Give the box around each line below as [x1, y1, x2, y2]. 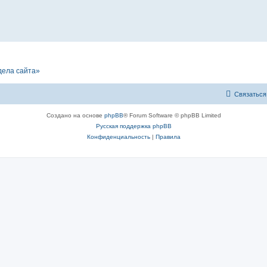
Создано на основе [46, 111, 104, 119]
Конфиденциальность [86, 133, 150, 140]
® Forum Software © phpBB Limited [123, 111, 221, 119]
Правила [155, 133, 181, 140]
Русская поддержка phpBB [95, 122, 172, 129]
